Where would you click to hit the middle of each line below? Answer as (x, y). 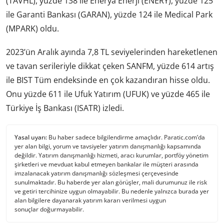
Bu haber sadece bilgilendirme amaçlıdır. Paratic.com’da (126, 137)
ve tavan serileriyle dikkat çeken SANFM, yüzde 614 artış (110, 66)
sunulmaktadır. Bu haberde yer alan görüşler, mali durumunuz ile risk (111, 182)
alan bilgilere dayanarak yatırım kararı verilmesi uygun (90, 200)
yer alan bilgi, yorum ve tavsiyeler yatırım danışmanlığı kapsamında (108, 146)
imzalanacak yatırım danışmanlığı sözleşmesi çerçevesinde (96, 173)
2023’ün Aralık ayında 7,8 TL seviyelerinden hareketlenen (112, 52)
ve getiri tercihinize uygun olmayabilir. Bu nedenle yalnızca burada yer (112, 191)
